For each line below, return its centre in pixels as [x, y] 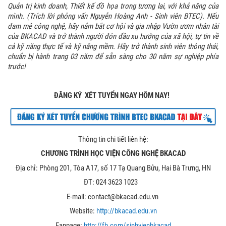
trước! [17, 67]
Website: [83, 211]
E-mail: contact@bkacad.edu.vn [113, 196]
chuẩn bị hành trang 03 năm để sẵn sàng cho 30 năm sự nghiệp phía [113, 57]
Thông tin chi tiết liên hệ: [113, 139]
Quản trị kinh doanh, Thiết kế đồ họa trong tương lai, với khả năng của [113, 6]
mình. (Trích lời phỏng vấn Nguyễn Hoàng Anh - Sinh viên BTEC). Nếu [113, 16]
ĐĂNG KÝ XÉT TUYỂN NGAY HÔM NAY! [113, 96]
